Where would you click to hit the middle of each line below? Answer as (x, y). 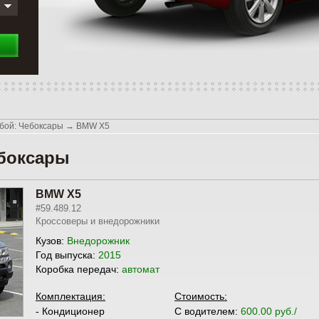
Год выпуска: (67, 255)
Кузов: (51, 241)
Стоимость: (201, 296)
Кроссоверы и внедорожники (98, 221)
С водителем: (208, 311)
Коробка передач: (79, 269)
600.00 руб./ (269, 311)
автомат (141, 269)
